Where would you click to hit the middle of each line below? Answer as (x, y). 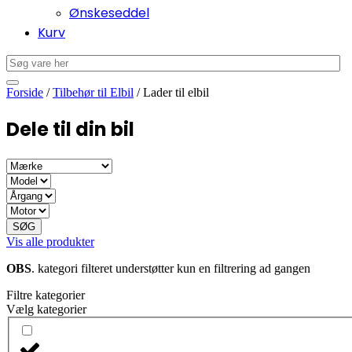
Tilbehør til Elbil (93, 93)
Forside (25, 93)
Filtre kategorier (46, 295)
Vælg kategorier (46, 310)
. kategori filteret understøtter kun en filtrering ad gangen (172, 269)
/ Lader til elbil (171, 93)
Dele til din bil (70, 130)
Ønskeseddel (109, 13)
